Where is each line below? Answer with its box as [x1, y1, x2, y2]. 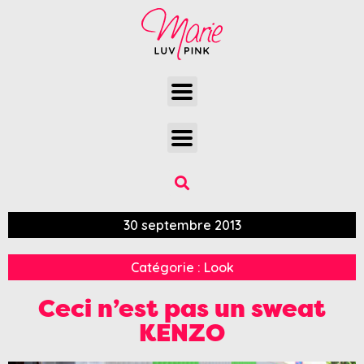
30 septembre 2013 [123, 217, 241, 234]
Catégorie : [130, 259, 204, 276]
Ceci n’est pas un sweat [38, 292, 326, 326]
